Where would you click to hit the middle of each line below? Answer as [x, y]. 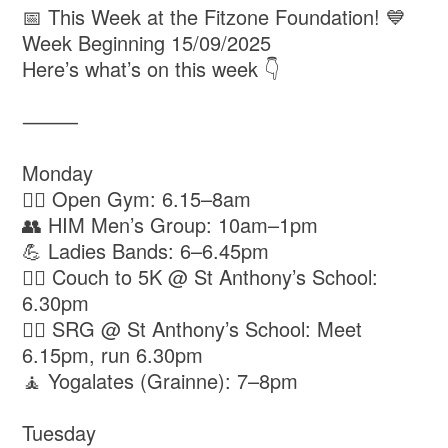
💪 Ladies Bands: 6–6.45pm [146, 251]
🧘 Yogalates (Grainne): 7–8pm [160, 381]
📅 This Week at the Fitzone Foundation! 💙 [214, 17]
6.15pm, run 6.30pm [113, 355]
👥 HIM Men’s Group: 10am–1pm [170, 225]
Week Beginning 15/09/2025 [147, 43]
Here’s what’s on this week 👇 [151, 69]
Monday [58, 173]
